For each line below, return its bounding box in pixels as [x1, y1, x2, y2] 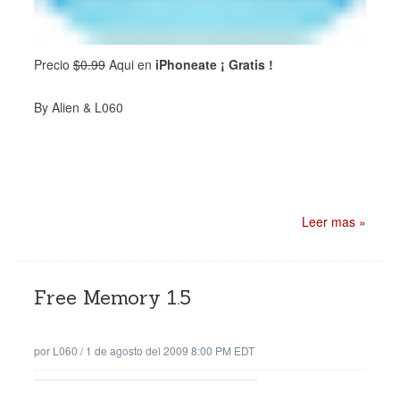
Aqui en [105, 55, 155, 73]
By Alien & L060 [34, 98, 123, 116]
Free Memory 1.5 [34, 285, 191, 310]
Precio [34, 55, 73, 73]
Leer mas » [302, 212, 366, 230]
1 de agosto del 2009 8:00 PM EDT [86, 343, 254, 358]
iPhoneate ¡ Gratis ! [155, 55, 273, 73]
